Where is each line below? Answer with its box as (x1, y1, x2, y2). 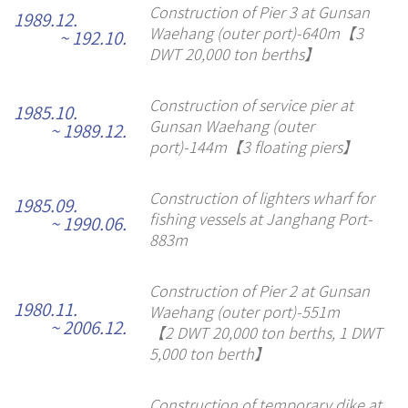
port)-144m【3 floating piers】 (148, 135, 358, 158)
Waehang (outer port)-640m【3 (148, 21, 363, 44)
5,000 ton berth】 (148, 342, 270, 365)
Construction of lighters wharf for (148, 186, 374, 209)
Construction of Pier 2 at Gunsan (148, 280, 370, 302)
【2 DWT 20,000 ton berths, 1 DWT (148, 321, 382, 344)
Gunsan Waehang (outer (148, 114, 314, 137)
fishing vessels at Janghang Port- (148, 207, 372, 229)
